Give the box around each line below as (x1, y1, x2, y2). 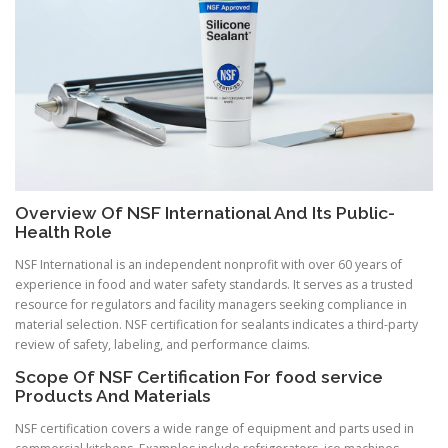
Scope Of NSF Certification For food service (15, 366, 383, 387)
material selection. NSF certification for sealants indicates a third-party (15, 315, 418, 333)
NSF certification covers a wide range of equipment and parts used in (15, 420, 414, 438)
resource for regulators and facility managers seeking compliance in (15, 295, 407, 313)
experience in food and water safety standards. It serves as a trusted (15, 275, 413, 293)
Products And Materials (15, 385, 211, 406)
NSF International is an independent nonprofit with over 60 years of (15, 255, 402, 273)
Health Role (15, 221, 112, 242)
